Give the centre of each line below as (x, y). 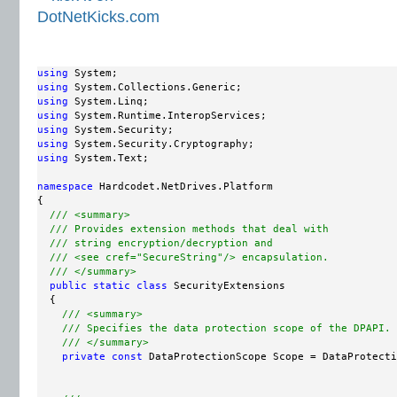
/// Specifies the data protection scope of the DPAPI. (226, 328)
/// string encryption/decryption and (161, 243)
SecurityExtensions (226, 285)
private (84, 356)
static (112, 285)
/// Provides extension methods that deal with (189, 229)
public (68, 285)
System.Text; (109, 158)
